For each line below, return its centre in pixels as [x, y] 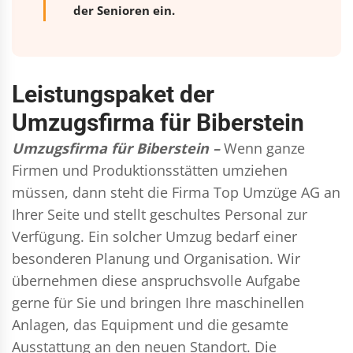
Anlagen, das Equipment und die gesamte [150, 324]
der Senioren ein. [124, 10]
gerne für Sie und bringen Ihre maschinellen [158, 302]
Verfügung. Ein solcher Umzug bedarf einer [154, 236]
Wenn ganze [264, 148]
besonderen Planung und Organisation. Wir [156, 258]
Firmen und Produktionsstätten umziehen [150, 170]
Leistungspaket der [113, 94]
